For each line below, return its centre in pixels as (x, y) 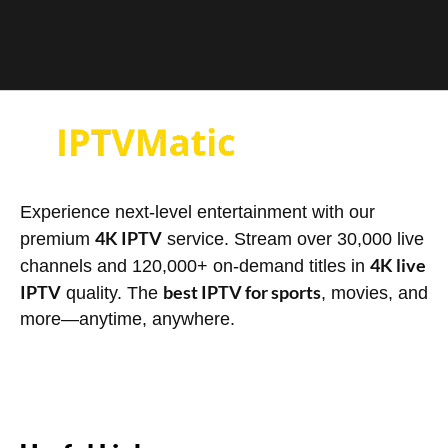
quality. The (112, 292)
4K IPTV (128, 237)
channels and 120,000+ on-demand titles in (195, 265)
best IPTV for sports (242, 291)
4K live (398, 264)
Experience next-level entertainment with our (197, 211)
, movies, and (374, 292)
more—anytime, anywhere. (127, 318)
